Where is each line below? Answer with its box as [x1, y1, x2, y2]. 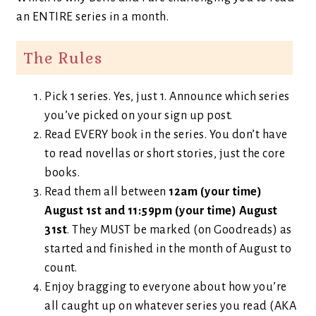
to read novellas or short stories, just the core [44, 147, 285, 160]
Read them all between [44, 186, 169, 198]
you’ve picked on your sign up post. [44, 109, 233, 122]
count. [44, 262, 77, 274]
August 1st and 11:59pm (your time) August [44, 205, 278, 217]
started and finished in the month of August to [44, 243, 291, 255]
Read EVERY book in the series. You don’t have [44, 128, 288, 141]
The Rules [23, 48, 102, 68]
